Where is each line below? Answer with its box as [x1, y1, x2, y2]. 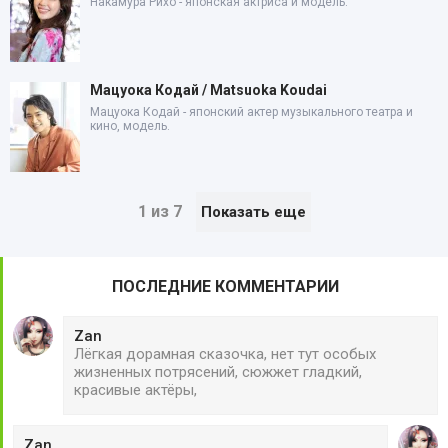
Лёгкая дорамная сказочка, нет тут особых [74, 345, 376, 364]
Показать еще [200, 203, 306, 222]
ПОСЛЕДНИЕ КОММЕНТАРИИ [112, 277, 339, 297]
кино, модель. [90, 119, 170, 134]
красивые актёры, [74, 381, 197, 400]
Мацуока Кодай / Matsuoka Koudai [90, 82, 327, 99]
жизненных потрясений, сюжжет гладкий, [74, 363, 362, 382]
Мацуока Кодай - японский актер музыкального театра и [90, 105, 413, 120]
